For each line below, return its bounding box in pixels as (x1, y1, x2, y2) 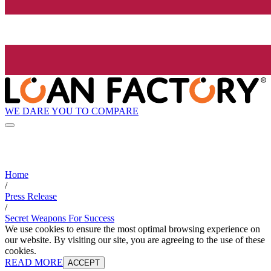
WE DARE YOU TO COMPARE (5, 105, 139, 116)
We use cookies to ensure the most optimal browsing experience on (5, 224, 260, 235)
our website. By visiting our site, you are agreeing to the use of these (5, 235, 265, 246)
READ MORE (5, 257, 63, 268)
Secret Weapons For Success (5, 213, 114, 224)
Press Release (5, 191, 57, 202)
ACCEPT (68, 258, 100, 268)
